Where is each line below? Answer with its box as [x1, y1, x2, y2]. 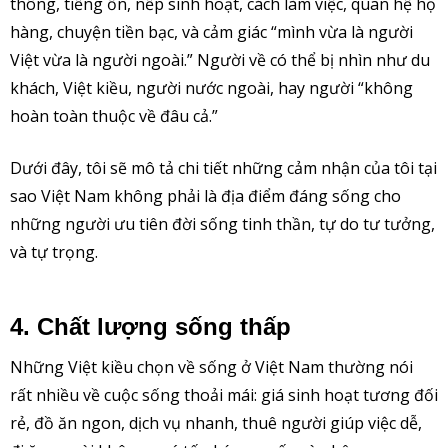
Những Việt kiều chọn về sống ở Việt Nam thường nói [10, 356, 413, 379]
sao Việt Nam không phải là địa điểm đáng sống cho [10, 185, 401, 208]
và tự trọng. [10, 241, 98, 264]
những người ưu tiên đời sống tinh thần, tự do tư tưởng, [10, 213, 435, 236]
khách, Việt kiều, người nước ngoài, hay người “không [10, 77, 413, 100]
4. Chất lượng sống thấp [10, 313, 291, 341]
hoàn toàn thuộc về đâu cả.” [10, 105, 218, 128]
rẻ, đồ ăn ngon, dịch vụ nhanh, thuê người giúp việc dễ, [10, 412, 422, 435]
